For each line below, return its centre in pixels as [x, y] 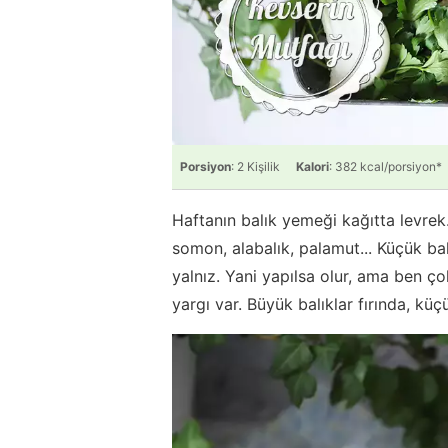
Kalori [312, 166]
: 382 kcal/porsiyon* [385, 166]
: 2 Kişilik [255, 166]
